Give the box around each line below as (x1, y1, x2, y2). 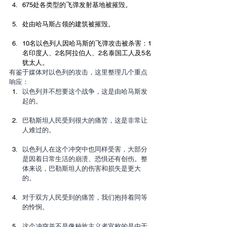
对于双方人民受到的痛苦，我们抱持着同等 (22, 193, 147, 201)
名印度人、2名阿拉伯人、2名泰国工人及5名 (22, 49, 152, 57)
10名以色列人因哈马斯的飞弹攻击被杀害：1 (22, 39, 152, 47)
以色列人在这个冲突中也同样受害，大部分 (22, 145, 147, 153)
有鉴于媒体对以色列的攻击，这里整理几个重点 (9, 68, 147, 76)
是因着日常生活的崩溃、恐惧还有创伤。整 (22, 155, 147, 163)
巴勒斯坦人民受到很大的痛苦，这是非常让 (22, 116, 147, 124)
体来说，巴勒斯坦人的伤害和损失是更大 (22, 164, 141, 172)
